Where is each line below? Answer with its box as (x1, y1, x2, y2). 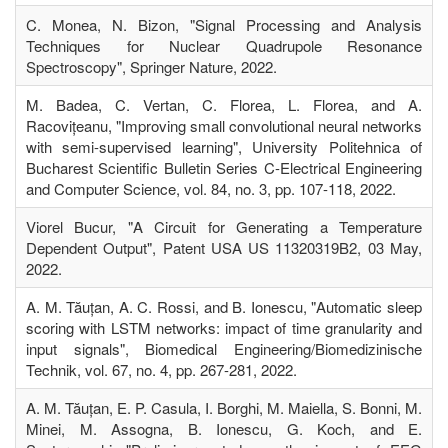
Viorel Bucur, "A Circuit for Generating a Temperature (26, 215, 422, 237)
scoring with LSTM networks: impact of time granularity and (26, 316, 422, 338)
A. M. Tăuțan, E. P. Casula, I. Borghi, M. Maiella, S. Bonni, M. (26, 396, 422, 418)
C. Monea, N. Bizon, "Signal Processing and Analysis (26, 13, 422, 35)
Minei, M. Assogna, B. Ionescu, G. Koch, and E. (26, 417, 422, 439)
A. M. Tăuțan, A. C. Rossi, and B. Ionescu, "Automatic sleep (26, 295, 422, 317)
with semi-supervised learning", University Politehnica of (26, 135, 422, 157)
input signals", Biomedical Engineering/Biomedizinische (26, 337, 422, 359)
